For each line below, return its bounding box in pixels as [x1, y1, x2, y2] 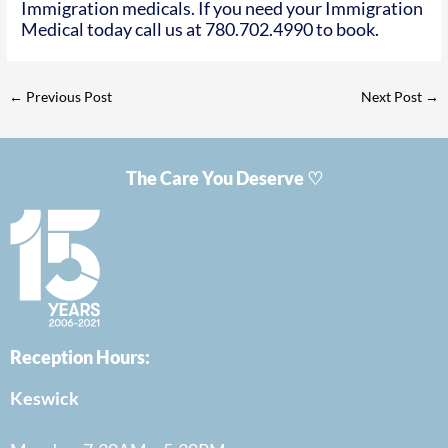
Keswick [10, 386, 79, 409]
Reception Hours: [10, 345, 150, 368]
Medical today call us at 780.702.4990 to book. [21, 18, 380, 41]
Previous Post [23, 88, 113, 106]
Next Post [360, 88, 425, 106]
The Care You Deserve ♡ [125, 166, 323, 189]
